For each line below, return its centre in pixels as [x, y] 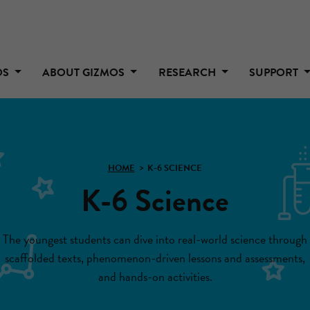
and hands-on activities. [155, 276]
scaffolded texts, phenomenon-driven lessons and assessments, [155, 257]
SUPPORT [275, 72]
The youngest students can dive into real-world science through [155, 239]
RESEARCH [188, 72]
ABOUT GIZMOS [85, 72]
